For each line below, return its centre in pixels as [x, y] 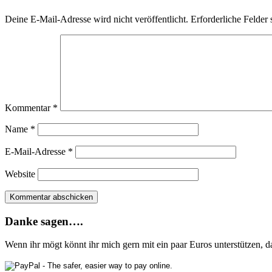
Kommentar [29, 107]
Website [20, 174]
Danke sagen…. [44, 221]
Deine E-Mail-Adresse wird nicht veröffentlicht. [97, 19]
